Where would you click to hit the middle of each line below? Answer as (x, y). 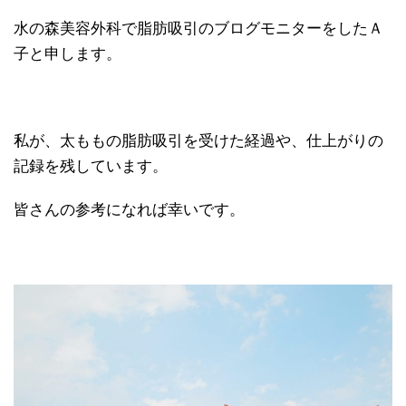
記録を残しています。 (91, 166)
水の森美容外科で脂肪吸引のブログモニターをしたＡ (198, 29)
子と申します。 (68, 54)
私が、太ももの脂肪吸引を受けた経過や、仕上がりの (198, 141)
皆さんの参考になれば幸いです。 (129, 210)
